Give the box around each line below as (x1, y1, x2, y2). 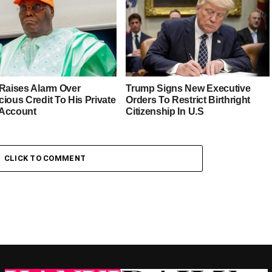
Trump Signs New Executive (126, 83, 251, 93)
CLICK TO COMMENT (4, 154, 86, 163)
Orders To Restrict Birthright (126, 94, 251, 105)
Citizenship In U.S (126, 106, 204, 117)
